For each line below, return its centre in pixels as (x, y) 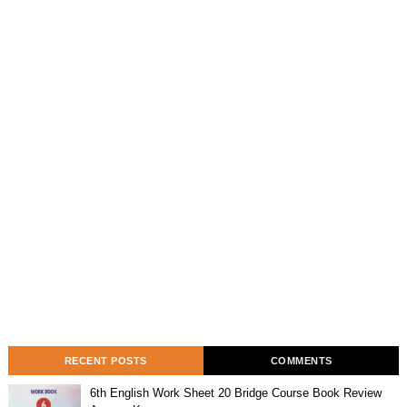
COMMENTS (301, 360)
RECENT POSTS (105, 360)
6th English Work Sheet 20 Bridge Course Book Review (235, 392)
